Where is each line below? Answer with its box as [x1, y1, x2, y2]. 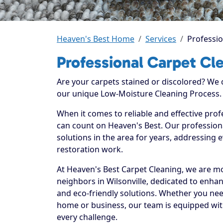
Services [145, 33, 176, 44]
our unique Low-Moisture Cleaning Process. [57, 88, 222, 99]
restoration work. [57, 143, 123, 155]
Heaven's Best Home [57, 33, 134, 44]
